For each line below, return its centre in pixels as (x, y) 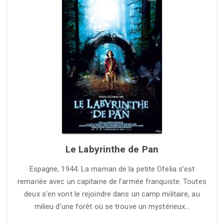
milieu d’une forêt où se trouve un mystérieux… (112, 206)
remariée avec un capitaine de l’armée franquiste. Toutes (112, 181)
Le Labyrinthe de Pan (112, 149)
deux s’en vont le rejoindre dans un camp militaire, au (112, 194)
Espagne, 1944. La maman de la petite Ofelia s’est (112, 169)
